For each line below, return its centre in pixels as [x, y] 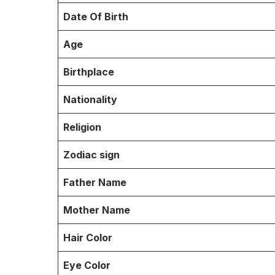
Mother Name [97, 210]
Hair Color [88, 237]
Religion [82, 127]
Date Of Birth [96, 16]
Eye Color [87, 265]
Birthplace [89, 72]
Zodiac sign [91, 154]
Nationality [90, 99]
